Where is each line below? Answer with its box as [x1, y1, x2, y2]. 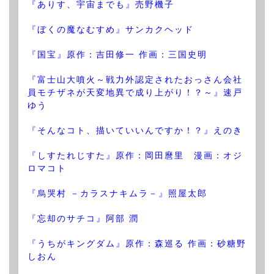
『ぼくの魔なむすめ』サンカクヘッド [28, 24, 194, 35]
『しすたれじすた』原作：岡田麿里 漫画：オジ [28, 150, 243, 161]
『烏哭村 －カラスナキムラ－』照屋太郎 [28, 188, 207, 199]
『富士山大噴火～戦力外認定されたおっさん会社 [28, 75, 243, 85]
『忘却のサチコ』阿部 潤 [28, 213, 139, 224]
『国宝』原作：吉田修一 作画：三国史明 [28, 50, 207, 60]
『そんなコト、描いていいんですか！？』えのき [28, 125, 243, 136]
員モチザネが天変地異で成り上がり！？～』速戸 [28, 87, 243, 98]
